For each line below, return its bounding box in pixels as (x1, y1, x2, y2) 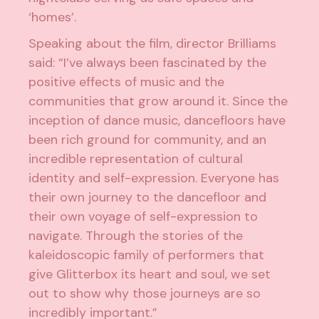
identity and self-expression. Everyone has (28, 169, 280, 187)
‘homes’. (28, 9, 77, 26)
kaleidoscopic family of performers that (28, 246, 265, 264)
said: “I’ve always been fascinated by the (28, 54, 267, 72)
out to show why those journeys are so (28, 285, 261, 303)
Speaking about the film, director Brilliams (28, 35, 277, 53)
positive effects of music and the (28, 73, 225, 91)
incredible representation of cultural (28, 150, 244, 168)
